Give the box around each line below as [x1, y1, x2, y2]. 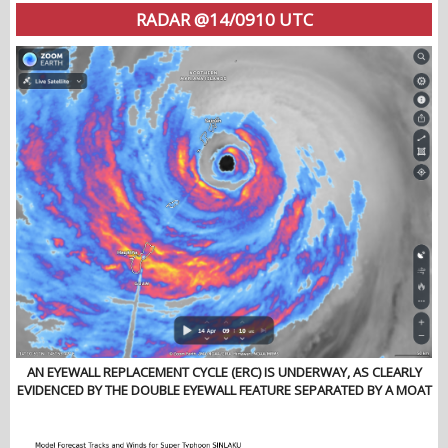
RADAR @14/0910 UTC [135, 8, 313, 32]
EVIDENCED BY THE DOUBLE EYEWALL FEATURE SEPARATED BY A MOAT [16, 380, 432, 399]
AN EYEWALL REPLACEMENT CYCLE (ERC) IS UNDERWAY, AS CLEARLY [26, 362, 422, 381]
